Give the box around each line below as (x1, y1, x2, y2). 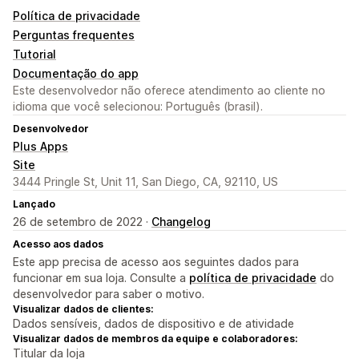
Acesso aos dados (13, 238, 103, 251)
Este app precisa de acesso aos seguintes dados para (13, 255, 299, 269)
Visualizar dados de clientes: (13, 303, 153, 316)
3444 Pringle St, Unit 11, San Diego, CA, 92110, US (13, 175, 278, 189)
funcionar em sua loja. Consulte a (13, 271, 189, 285)
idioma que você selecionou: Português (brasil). (13, 99, 263, 114)
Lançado (13, 198, 55, 211)
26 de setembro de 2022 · (13, 215, 151, 229)
